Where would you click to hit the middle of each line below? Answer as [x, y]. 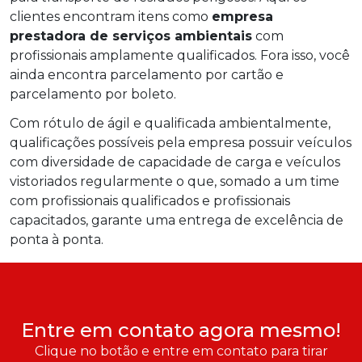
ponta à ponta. [57, 240]
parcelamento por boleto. [93, 95]
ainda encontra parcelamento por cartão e [147, 75]
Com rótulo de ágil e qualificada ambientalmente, [170, 124]
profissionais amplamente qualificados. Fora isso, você [180, 56]
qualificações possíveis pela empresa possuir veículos [181, 143]
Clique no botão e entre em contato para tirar [181, 351]
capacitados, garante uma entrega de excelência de [177, 221]
